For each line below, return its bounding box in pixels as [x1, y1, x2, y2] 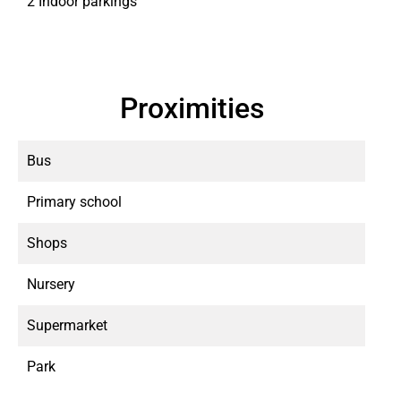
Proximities [119, 91, 264, 125]
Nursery [27, 276, 75, 293]
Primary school [27, 193, 122, 210]
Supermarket [27, 317, 107, 334]
